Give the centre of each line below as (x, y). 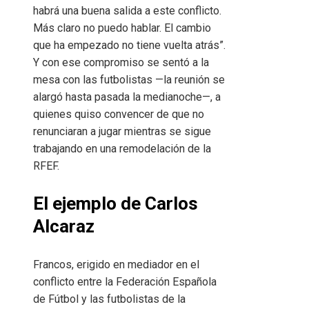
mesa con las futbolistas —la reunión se (129, 79)
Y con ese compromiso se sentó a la (121, 62)
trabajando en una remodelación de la (122, 148)
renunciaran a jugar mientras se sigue (122, 131)
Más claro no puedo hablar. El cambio (122, 28)
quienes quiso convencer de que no (119, 114)
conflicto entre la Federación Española (125, 281)
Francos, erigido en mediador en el (116, 264)
